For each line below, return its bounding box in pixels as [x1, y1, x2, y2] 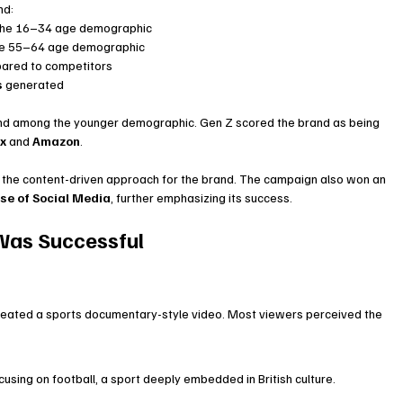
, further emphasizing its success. [111, 190, 293, 206]
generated [3, 76, 65, 93]
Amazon [32, 133, 81, 149]
